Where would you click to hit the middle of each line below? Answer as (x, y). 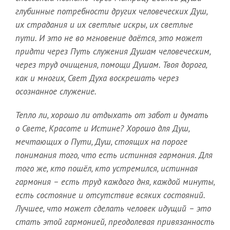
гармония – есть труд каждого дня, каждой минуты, (115, 182)
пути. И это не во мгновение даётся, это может (109, 38)
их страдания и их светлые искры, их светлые (104, 25)
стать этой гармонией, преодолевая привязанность (115, 222)
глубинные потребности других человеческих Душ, (111, 12)
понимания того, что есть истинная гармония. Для (114, 155)
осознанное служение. (56, 92)
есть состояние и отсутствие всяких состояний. (110, 195)
